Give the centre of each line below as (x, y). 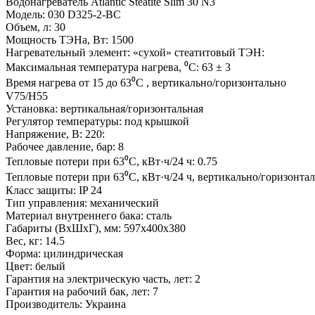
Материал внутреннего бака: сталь (89, 216)
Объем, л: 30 (36, 27)
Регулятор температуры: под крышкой (97, 122)
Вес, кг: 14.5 (35, 241)
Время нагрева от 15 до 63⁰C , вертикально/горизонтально (146, 83)
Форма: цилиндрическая (64, 254)
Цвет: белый (36, 266)
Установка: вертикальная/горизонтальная (104, 109)
